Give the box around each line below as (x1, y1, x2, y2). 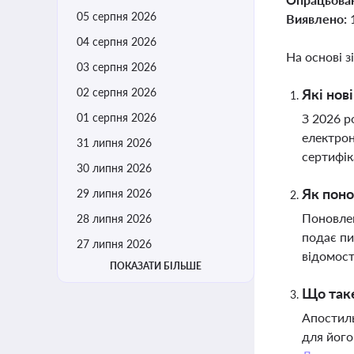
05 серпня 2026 (77, 9, 156, 23)
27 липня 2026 (77, 237, 152, 250)
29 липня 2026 (77, 186, 152, 200)
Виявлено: (286, 11, 350, 26)
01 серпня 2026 (77, 111, 156, 124)
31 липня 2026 (77, 136, 152, 149)
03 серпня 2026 (77, 60, 156, 73)
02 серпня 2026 (77, 85, 156, 99)
